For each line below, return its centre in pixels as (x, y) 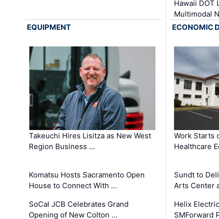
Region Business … (62, 147)
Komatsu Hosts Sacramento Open (87, 175)
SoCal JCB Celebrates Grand (79, 204)
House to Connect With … (73, 186)
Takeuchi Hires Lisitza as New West (90, 136)
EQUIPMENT (49, 27)
